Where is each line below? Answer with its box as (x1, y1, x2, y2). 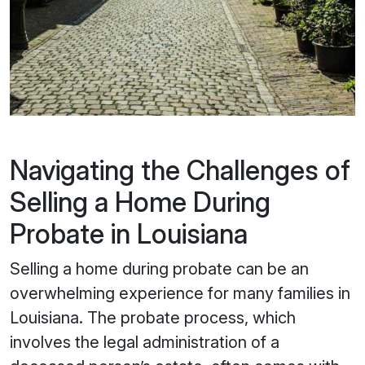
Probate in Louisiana (10, 218, 248, 250)
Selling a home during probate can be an (10, 259, 309, 279)
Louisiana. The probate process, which (10, 308, 296, 328)
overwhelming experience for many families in (10, 284, 350, 303)
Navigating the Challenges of (10, 154, 350, 187)
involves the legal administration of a (10, 332, 279, 352)
